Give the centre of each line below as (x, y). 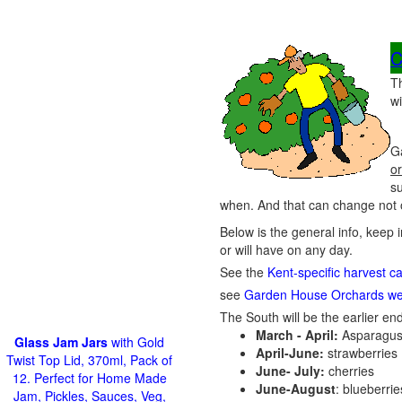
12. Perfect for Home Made (89, 378)
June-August (296, 389)
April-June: (290, 353)
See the (244, 272)
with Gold (136, 342)
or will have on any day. (286, 249)
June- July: (290, 371)
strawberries (361, 353)
